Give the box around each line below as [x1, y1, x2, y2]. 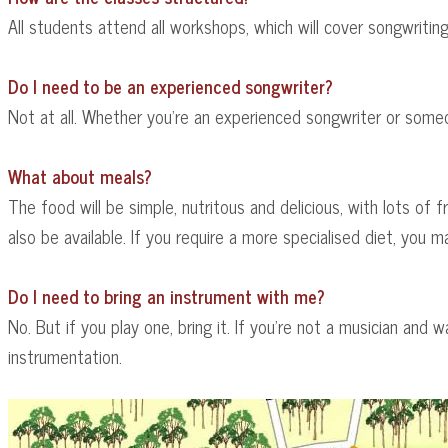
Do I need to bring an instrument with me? [8, 281, 325, 312]
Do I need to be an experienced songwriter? [8, 71, 333, 102]
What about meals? [8, 161, 152, 192]
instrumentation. [8, 341, 122, 372]
